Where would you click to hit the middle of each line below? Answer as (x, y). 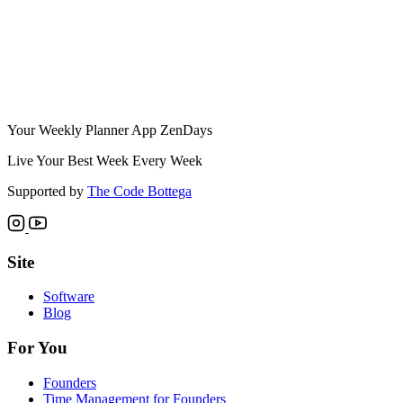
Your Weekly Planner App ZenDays (110, 130)
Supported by (47, 191)
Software (69, 297)
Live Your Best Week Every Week (105, 160)
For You (37, 347)
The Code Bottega (139, 191)
